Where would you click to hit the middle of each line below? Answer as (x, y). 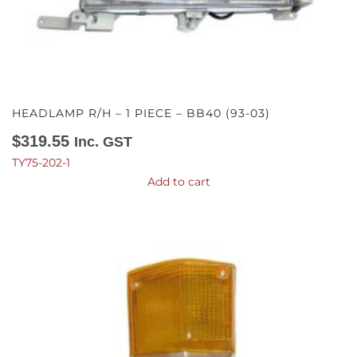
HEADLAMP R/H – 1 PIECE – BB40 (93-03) (141, 113)
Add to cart (178, 182)
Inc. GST (103, 142)
